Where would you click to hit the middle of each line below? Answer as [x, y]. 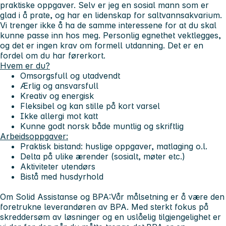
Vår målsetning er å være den [168, 196]
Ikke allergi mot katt [59, 116]
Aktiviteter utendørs [58, 166]
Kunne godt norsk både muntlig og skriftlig [102, 126]
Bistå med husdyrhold [62, 176]
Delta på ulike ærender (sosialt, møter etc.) [103, 156]
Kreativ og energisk [57, 96]
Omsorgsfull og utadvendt [70, 75]
